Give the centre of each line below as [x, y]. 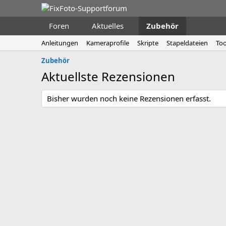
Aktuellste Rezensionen [108, 76]
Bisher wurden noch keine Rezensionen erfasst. [129, 98]
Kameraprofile [108, 43]
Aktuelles [107, 26]
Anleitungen [60, 43]
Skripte [148, 43]
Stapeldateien [187, 43]
